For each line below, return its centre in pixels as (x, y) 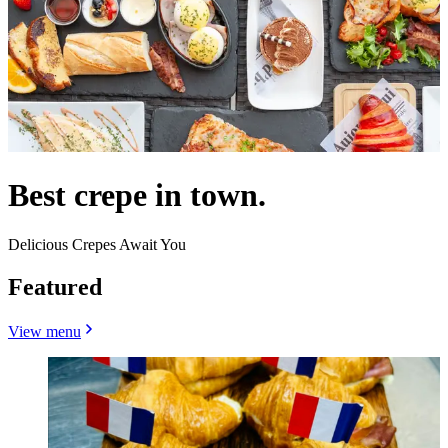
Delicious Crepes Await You (97, 244)
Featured (55, 286)
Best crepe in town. (137, 195)
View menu (44, 331)
